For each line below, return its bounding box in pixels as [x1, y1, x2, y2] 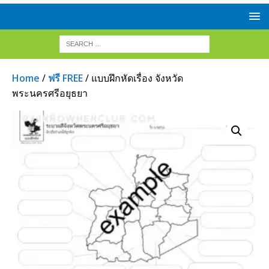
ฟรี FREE [48, 71, 83, 85]
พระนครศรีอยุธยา [12, 86, 88, 100]
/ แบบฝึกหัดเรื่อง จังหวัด [83, 71, 183, 85]
